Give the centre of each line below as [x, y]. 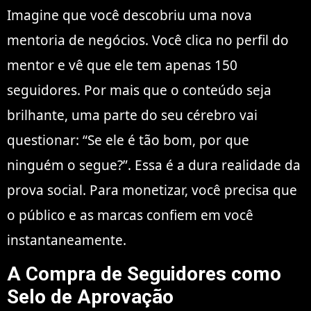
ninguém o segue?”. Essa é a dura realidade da [154, 165]
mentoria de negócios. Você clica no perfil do [148, 40]
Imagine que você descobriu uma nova [129, 15]
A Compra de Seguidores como [144, 274]
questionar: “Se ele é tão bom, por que [128, 140]
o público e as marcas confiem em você [130, 215]
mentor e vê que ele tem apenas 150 [122, 65]
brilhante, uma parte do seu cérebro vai [132, 115]
